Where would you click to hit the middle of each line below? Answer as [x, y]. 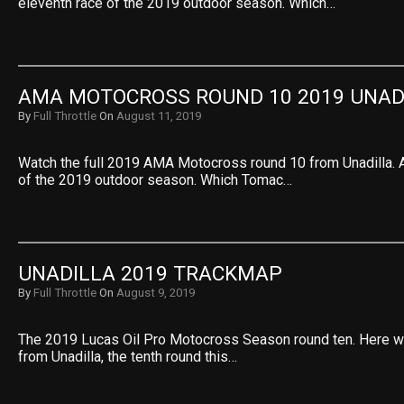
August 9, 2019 [156, 293]
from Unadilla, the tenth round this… [128, 357]
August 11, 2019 [159, 116]
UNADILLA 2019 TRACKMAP [150, 274]
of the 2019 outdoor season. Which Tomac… [155, 180]
